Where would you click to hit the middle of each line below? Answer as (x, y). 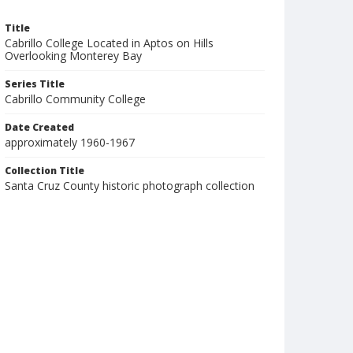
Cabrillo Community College (75, 99)
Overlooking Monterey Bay (73, 56)
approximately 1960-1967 (70, 142)
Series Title (35, 84)
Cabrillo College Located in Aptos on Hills (109, 43)
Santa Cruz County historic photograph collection (130, 186)
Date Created (39, 127)
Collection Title (45, 171)
